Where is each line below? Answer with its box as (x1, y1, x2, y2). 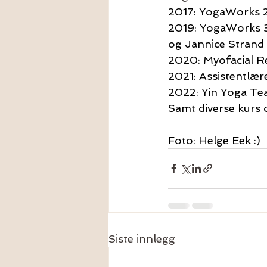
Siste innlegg (108, 232, 175, 245)
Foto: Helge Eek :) (168, 133, 260, 147)
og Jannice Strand (168, 37, 264, 50)
